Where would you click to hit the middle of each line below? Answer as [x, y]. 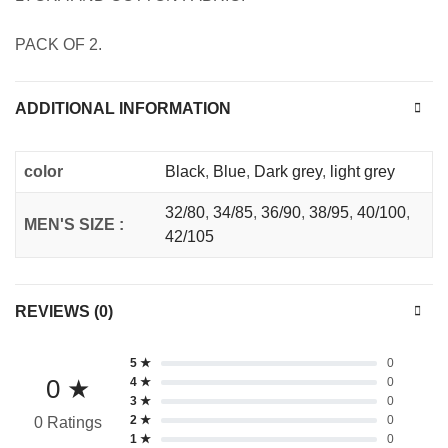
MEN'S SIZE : [74, 225]
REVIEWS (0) [64, 312]
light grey [362, 172]
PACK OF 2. [58, 45]
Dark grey [288, 172]
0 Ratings [67, 422]
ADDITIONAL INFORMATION [123, 109]
